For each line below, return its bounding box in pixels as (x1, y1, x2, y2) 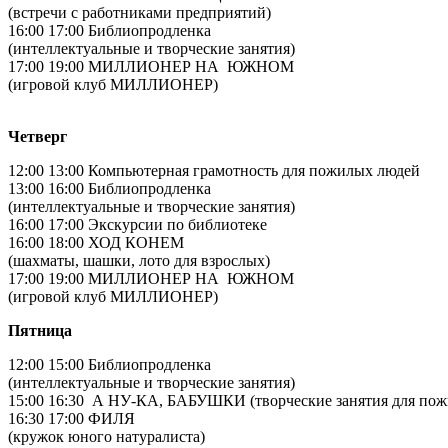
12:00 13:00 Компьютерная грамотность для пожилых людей (8, 161, 420, 179)
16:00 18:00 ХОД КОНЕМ (8, 233, 184, 251)
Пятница (8, 321, 72, 339)
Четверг (8, 127, 67, 145)
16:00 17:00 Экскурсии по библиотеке (8, 215, 267, 233)
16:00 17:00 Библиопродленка (8, 21, 211, 39)
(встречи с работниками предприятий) (8, 3, 271, 21)
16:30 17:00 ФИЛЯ (8, 409, 135, 427)
